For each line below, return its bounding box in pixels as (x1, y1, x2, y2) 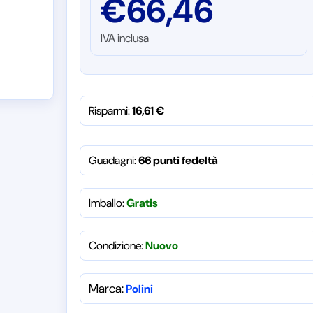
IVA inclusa (100, 31, 149, 45)
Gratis (126, 196, 158, 210)
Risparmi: (88, 103, 132, 118)
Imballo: (88, 196, 126, 210)
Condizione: (88, 238, 143, 253)
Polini (125, 282, 153, 296)
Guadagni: (88, 153, 138, 168)
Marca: (88, 281, 124, 296)
